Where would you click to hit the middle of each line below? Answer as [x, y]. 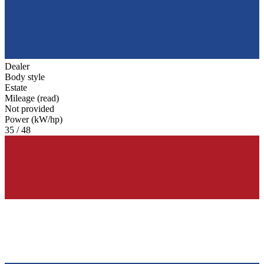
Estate [16, 87]
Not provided [29, 108]
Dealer [17, 66]
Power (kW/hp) [34, 119]
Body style [25, 77]
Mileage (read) [32, 98]
